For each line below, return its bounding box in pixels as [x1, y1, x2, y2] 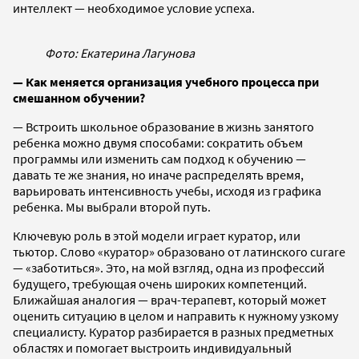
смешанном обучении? [13, 89, 145, 106]
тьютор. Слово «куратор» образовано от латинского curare [13, 243, 345, 260]
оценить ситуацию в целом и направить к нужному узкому [13, 307, 338, 324]
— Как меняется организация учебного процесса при [13, 73, 319, 90]
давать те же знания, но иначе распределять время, [13, 166, 304, 183]
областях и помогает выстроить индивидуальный [13, 339, 292, 356]
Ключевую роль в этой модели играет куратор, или [13, 227, 301, 244]
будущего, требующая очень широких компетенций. [13, 275, 307, 292]
